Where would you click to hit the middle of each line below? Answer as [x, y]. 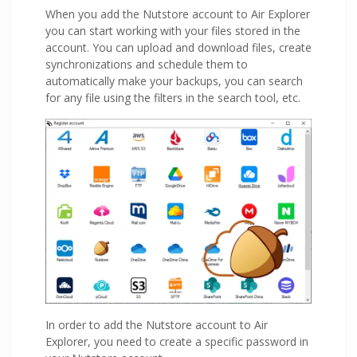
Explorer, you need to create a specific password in [177, 341]
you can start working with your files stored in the [173, 31]
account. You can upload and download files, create [178, 48]
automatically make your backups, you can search [174, 81]
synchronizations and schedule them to [147, 65]
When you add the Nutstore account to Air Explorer [178, 14]
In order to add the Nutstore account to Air [157, 324]
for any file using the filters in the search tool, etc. [173, 98]
